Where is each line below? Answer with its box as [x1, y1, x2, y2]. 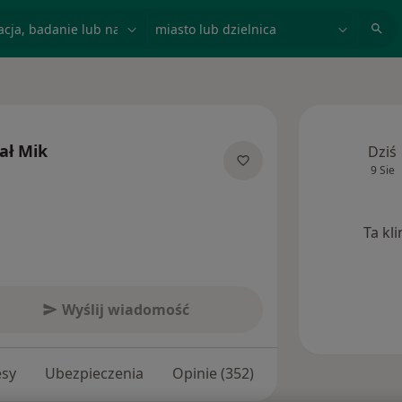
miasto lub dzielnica [146, 9, 292, 29]
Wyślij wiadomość [61, 300, 189, 320]
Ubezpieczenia [45, 363, 144, 384]
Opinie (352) [172, 363, 254, 384]
